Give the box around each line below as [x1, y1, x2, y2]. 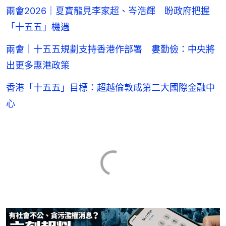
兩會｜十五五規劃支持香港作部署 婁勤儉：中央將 [6, 43, 215, 54]
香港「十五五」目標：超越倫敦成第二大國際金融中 [6, 82, 215, 93]
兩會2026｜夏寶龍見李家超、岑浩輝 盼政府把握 [6, 5, 210, 16]
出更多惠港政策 [6, 60, 70, 71]
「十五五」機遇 [6, 21, 70, 32]
